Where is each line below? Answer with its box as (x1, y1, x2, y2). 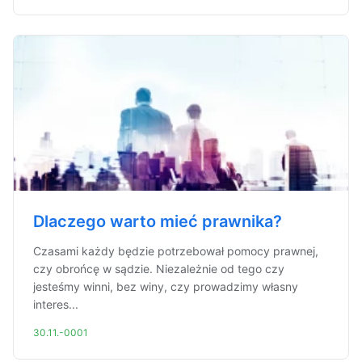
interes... (33, 297, 78, 311)
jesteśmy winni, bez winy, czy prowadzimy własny (33, 280, 298, 293)
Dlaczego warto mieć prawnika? (33, 212, 282, 231)
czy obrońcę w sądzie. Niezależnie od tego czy (33, 262, 284, 276)
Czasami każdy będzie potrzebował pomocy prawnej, (33, 244, 318, 258)
